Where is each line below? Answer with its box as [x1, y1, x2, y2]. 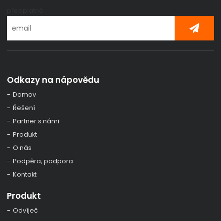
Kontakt [13, 169, 37, 179]
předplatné [7, 5, 44, 15]
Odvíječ [13, 206, 38, 216]
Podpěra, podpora [13, 156, 74, 166]
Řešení [13, 103, 36, 112]
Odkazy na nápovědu [7, 74, 100, 86]
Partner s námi [13, 116, 60, 126]
